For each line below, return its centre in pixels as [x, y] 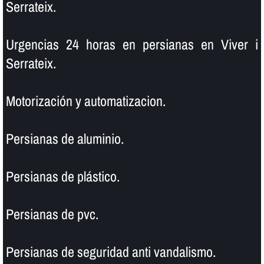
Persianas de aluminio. [65, 138]
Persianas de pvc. [52, 214]
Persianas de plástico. [62, 176]
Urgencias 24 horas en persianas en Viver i [132, 44]
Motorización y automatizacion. [85, 100]
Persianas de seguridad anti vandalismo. [110, 251]
